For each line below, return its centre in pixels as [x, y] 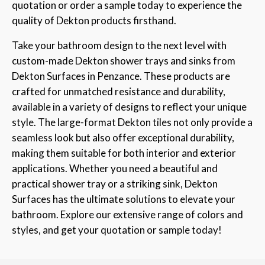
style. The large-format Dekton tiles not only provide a [132, 122]
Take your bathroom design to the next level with [119, 46]
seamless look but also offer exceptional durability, [123, 138]
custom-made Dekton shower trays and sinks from [124, 61]
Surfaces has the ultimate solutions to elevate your [124, 199]
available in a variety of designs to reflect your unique [129, 107]
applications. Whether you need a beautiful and [115, 169]
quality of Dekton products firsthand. [94, 21]
